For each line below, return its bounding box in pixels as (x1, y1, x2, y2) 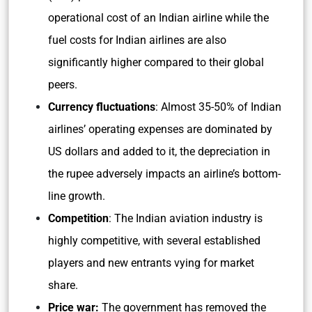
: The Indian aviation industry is (109, 212, 263, 225)
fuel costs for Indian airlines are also (48, 33, 226, 47)
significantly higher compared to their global (48, 56, 264, 69)
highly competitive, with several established (48, 234, 260, 247)
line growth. (48, 189, 105, 203)
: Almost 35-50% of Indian (155, 100, 281, 114)
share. (48, 279, 78, 292)
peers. (48, 78, 77, 91)
